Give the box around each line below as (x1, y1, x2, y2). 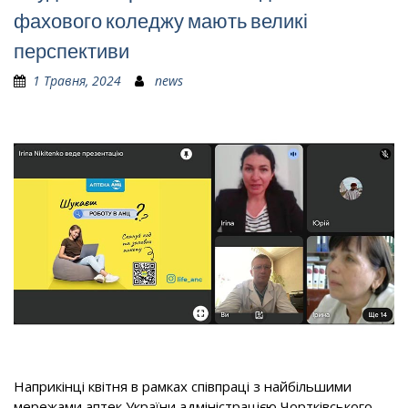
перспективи (14, 38, 129, 64)
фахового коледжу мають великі (14, 8, 308, 34)
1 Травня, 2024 (33, 72, 121, 89)
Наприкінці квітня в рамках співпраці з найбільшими (14, 377, 352, 396)
